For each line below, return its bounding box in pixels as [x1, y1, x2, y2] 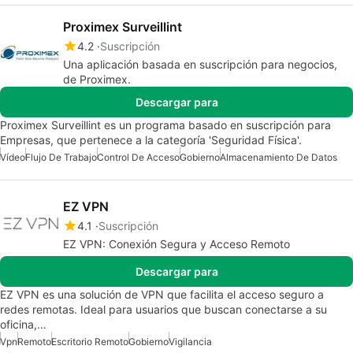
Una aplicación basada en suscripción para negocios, [63, 58, 337, 72]
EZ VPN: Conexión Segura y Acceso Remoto [63, 237, 290, 251]
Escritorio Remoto [51, 336, 128, 348]
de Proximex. [63, 72, 131, 87]
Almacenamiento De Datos [220, 151, 337, 164]
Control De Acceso [97, 151, 180, 164]
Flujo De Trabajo [25, 151, 97, 164]
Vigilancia [169, 336, 212, 348]
